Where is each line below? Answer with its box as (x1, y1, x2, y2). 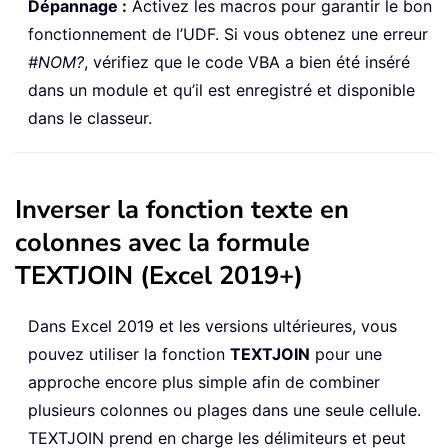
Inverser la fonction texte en (15, 192, 349, 228)
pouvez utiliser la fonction (28, 344, 230, 365)
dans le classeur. (28, 108, 152, 129)
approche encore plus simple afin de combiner (28, 372, 380, 393)
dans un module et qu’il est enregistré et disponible (28, 80, 415, 101)
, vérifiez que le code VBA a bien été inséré (84, 52, 410, 73)
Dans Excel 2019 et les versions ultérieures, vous (28, 316, 397, 337)
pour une (310, 344, 382, 365)
